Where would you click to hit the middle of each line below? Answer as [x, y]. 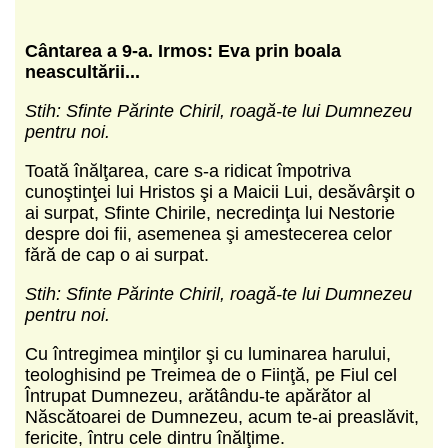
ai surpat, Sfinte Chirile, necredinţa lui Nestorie [210, 212]
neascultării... [82, 71]
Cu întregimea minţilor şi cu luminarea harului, [208, 353]
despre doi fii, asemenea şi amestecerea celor [208, 233]
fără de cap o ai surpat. [117, 254]
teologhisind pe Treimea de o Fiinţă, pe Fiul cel [211, 374]
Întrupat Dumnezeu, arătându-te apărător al [198, 395]
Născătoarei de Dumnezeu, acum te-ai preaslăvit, [222, 416]
